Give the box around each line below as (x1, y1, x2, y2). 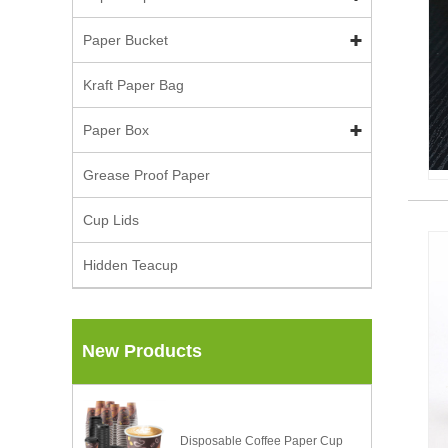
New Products (82, 341, 202, 361)
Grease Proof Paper (83, 167, 210, 183)
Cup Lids (83, 212, 139, 228)
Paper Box (83, 122, 149, 138)
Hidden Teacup (83, 257, 178, 273)
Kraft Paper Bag (83, 77, 184, 93)
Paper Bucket (83, 32, 168, 48)
